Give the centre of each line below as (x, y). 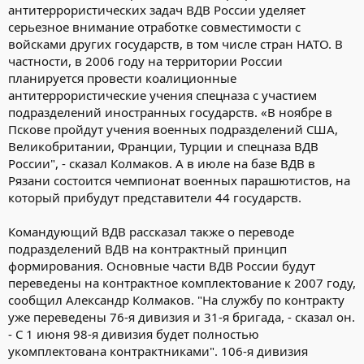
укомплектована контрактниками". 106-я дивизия (158, 351)
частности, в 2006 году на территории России (145, 61)
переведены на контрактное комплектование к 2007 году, (182, 282)
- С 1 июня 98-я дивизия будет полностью (134, 334)
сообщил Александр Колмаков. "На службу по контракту (176, 299)
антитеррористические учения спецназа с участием (162, 95)
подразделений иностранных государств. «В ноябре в (170, 112)
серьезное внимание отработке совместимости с (154, 26)
